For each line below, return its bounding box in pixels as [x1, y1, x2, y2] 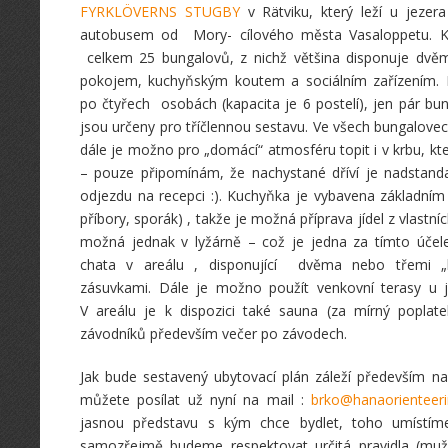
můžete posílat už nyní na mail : [80, 390, 312, 409]
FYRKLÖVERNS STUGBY [80, 2, 240, 21]
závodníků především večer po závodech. [80, 324, 347, 343]
